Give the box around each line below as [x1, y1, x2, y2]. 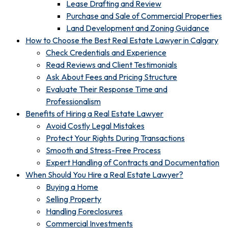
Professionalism [46, 96, 101, 106]
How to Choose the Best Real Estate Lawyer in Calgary [25, 35, 218, 45]
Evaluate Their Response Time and [46, 83, 167, 94]
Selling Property [46, 193, 101, 204]
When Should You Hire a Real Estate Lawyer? [25, 169, 183, 180]
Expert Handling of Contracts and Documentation [46, 157, 219, 167]
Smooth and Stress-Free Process [46, 145, 161, 155]
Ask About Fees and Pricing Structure [46, 71, 177, 82]
